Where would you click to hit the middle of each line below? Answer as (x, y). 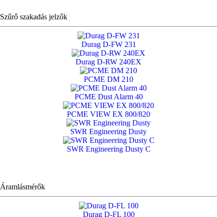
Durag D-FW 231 (108, 44)
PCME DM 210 (108, 79)
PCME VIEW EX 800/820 (108, 114)
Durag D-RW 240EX (108, 62)
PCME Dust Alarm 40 (108, 96)
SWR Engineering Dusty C (108, 149)
